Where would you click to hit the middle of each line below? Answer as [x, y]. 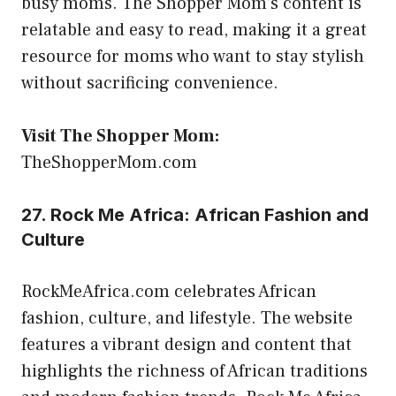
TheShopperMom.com [109, 162]
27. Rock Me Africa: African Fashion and [195, 214]
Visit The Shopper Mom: [120, 136]
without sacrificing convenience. [150, 83]
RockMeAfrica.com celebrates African [169, 291]
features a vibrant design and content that [187, 344]
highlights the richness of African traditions [194, 371]
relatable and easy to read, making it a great [194, 30]
